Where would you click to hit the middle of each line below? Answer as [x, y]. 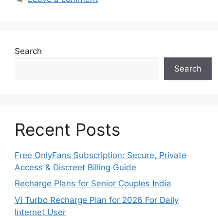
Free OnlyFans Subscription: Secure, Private [100, 155]
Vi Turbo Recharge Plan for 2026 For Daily [97, 200]
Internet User [40, 212]
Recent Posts [67, 129]
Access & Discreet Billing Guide [75, 167]
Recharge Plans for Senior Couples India [93, 184]
